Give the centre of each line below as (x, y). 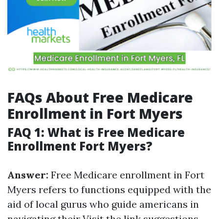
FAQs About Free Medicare (100, 97)
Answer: (28, 175)
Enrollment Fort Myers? (80, 146)
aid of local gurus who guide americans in (103, 204)
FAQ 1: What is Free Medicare (96, 132)
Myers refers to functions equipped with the (109, 189)
